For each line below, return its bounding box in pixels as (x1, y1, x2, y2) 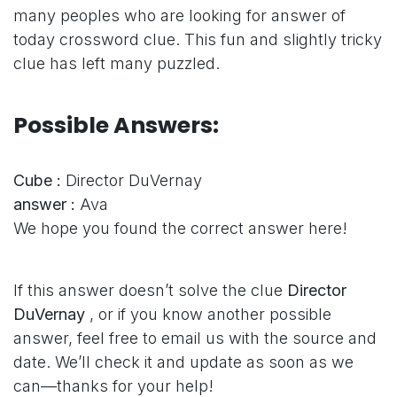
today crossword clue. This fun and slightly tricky (13, 30, 382, 50)
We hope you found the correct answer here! (13, 219, 347, 238)
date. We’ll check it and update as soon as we (13, 353, 354, 372)
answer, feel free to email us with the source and (13, 329, 377, 348)
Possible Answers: (13, 110, 219, 142)
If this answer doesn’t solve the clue (13, 281, 283, 300)
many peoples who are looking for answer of (13, 6, 346, 26)
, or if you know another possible (90, 305, 331, 324)
